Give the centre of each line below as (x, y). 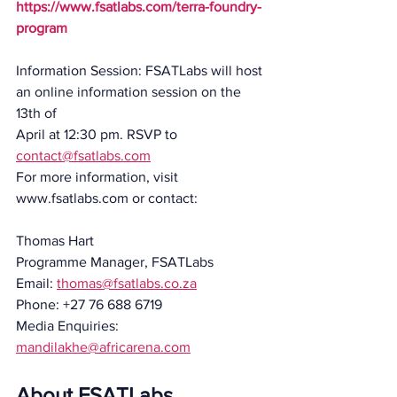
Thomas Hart (55, 240)
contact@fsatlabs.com (83, 155)
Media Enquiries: (67, 325)
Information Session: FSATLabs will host (141, 70)
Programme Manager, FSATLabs (115, 261)
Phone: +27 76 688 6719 (89, 304)
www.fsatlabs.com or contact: (107, 198)
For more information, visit (99, 176)
